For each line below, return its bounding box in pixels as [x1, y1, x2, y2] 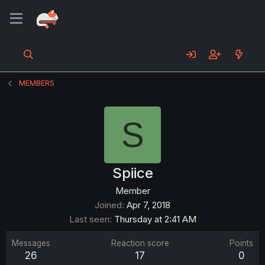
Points [230, 238, 253, 248]
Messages [12, 238, 50, 248]
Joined [95, 199, 122, 211]
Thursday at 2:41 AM [114, 214, 196, 225]
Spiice [112, 164, 153, 182]
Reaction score [111, 238, 169, 248]
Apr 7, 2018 [127, 199, 170, 211]
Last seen [69, 214, 109, 225]
